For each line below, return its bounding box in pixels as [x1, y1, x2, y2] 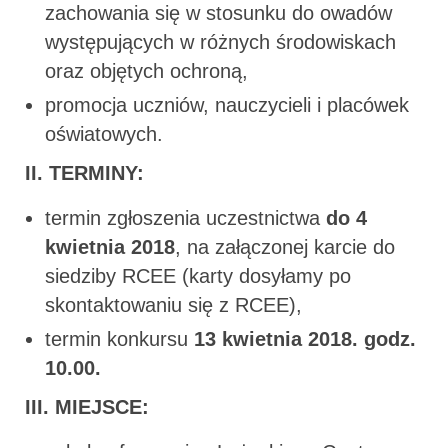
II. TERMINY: [25, 161, 144, 184]
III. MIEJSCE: [25, 395, 149, 418]
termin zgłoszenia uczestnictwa [45, 206, 326, 229]
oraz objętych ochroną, [45, 59, 248, 82]
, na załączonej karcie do [175, 235, 395, 258]
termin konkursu [45, 327, 194, 350]
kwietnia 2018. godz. [216, 327, 416, 350]
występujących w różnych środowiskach [45, 30, 396, 53]
